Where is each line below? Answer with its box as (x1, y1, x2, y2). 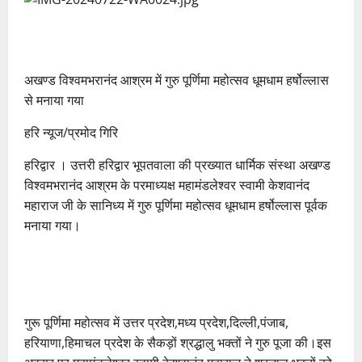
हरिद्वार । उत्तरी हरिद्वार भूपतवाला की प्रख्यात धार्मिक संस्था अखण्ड (24, 156, 330, 174)
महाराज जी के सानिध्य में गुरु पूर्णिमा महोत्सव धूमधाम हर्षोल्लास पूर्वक (24, 196, 327, 214)
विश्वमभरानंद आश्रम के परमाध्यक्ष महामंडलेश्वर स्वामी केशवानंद (24, 176, 309, 194)
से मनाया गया (24, 91, 84, 109)
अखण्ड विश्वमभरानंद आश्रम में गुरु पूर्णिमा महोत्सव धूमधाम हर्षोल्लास (24, 71, 329, 89)
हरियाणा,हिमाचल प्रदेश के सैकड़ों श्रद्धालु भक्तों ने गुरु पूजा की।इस (24, 334, 331, 351)
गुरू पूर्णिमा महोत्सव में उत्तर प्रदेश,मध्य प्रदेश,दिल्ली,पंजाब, (24, 314, 288, 331)
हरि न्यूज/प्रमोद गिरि (24, 124, 118, 141)
